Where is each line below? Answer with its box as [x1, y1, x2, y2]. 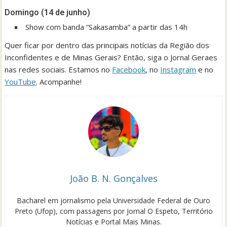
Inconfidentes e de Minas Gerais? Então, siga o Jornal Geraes [5, 52, 218, 63]
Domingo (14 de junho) [5, 8, 91, 18]
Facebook [112, 64, 146, 75]
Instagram [160, 64, 197, 75]
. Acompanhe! [36, 77, 90, 87]
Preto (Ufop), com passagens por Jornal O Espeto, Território [14, 206, 213, 216]
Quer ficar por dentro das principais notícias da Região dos [5, 40, 210, 51]
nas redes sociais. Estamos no [5, 64, 112, 75]
